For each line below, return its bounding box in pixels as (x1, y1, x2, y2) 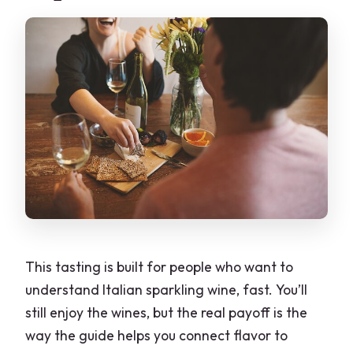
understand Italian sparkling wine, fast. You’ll (25, 281, 308, 299)
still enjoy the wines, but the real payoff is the (25, 303, 308, 322)
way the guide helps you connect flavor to (25, 326, 288, 345)
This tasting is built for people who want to (25, 258, 294, 277)
